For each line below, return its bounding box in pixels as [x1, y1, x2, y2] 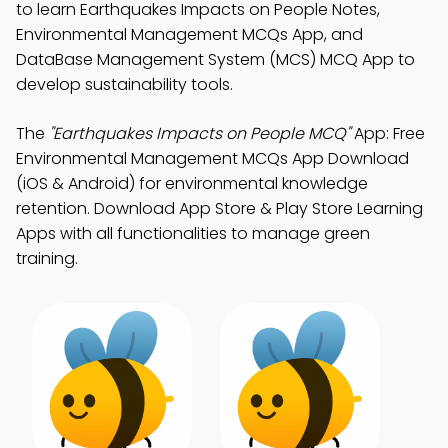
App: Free [350, 122, 425, 145]
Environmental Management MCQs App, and [16, 23, 363, 46]
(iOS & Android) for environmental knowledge [16, 172, 368, 195]
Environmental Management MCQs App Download [16, 147, 409, 170]
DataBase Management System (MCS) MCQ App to [16, 48, 415, 71]
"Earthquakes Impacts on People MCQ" [49, 122, 350, 145]
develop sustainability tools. [16, 73, 233, 96]
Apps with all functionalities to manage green [16, 222, 370, 245]
